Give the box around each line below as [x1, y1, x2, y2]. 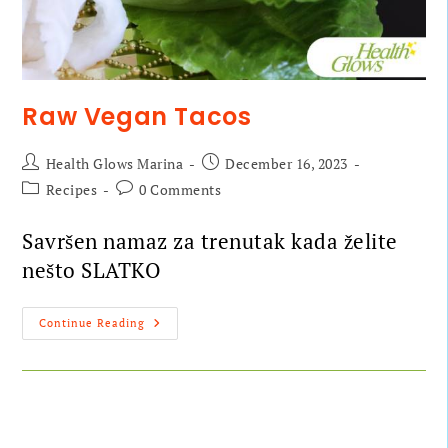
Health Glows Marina [45, 154, 184, 174]
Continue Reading [39, 316, 146, 331]
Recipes [45, 180, 98, 200]
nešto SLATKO [22, 256, 162, 285]
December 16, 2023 [225, 154, 348, 174]
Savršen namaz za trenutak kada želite [22, 227, 398, 256]
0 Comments [139, 180, 222, 200]
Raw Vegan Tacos [22, 100, 252, 134]
